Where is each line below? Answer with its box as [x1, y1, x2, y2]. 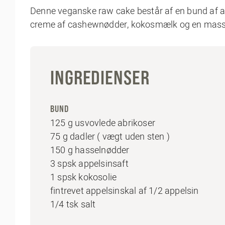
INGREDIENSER [50, 66, 150, 88]
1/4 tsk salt [50, 198, 96, 210]
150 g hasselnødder [50, 144, 130, 156]
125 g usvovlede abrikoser [50, 117, 155, 129]
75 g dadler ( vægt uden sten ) [50, 130, 170, 143]
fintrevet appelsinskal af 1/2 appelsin [50, 184, 199, 197]
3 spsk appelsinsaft [50, 157, 129, 170]
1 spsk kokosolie [50, 171, 117, 183]
